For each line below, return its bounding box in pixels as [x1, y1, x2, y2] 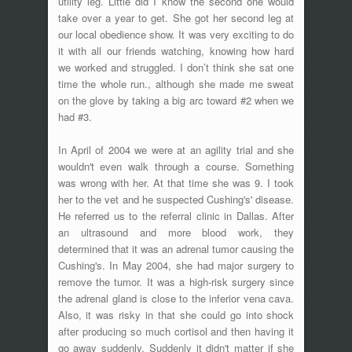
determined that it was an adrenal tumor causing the [57, 240, 295, 256]
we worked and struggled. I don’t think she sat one [57, 59, 295, 75]
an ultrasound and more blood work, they [57, 224, 295, 240]
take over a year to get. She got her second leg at [57, 9, 295, 25]
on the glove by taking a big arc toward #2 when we [57, 92, 295, 108]
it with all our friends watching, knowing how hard [57, 42, 295, 58]
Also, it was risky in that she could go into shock [57, 306, 295, 322]
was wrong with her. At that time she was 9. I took [57, 174, 295, 190]
